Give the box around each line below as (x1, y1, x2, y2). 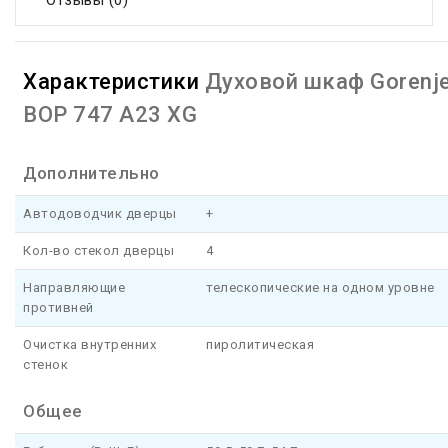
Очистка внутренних (23, 337, 156, 353)
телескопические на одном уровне (206, 280, 435, 296)
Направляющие (23, 280, 125, 296)
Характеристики (23, 69, 205, 95)
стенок (23, 357, 68, 373)
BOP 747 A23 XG (23, 102, 197, 128)
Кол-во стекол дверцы (23, 243, 174, 259)
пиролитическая (206, 337, 314, 353)
